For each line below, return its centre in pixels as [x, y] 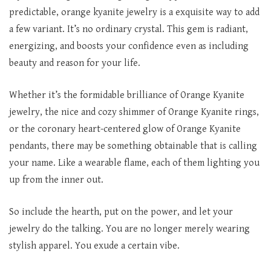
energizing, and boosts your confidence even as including [129, 46]
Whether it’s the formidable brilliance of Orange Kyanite [127, 95]
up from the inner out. [56, 180]
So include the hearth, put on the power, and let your [121, 212]
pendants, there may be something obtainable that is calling [133, 146]
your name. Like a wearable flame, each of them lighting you [134, 163]
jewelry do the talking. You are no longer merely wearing [129, 229]
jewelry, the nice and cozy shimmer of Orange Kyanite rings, [134, 112]
